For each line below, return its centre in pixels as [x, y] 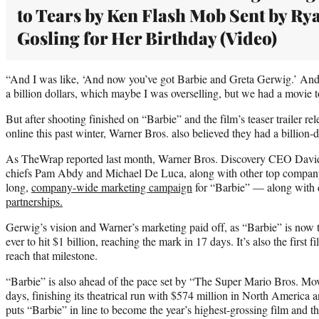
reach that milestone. [52, 255]
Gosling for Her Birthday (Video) [147, 37]
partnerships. [34, 201]
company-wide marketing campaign [112, 187]
